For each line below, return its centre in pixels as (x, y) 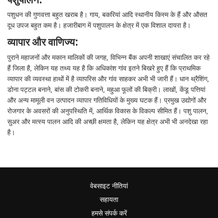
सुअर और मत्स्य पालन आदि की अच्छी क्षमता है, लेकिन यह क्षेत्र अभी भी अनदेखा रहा (108, 122)
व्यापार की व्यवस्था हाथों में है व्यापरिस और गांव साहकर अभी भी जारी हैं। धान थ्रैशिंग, (109, 79)
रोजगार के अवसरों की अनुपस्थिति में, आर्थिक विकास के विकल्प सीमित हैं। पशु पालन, (108, 111)
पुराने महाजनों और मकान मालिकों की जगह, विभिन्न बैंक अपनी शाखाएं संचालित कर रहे (109, 57)
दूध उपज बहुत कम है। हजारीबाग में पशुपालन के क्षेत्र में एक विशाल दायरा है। (99, 26)
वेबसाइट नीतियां (109, 186)
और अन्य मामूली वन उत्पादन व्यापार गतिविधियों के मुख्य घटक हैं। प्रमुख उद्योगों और (107, 100)
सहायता (109, 200)
